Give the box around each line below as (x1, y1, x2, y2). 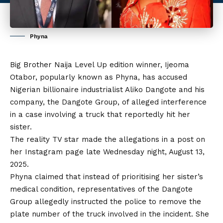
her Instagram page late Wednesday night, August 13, (10, 147, 205, 157)
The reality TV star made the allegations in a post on (10, 135, 205, 144)
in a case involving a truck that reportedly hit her (10, 110, 190, 119)
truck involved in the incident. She (87, 210, 209, 219)
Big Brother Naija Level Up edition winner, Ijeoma (10, 60, 189, 70)
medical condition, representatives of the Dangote (10, 185, 193, 194)
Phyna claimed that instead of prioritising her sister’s (10, 172, 203, 182)
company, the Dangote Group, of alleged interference (10, 98, 207, 107)
